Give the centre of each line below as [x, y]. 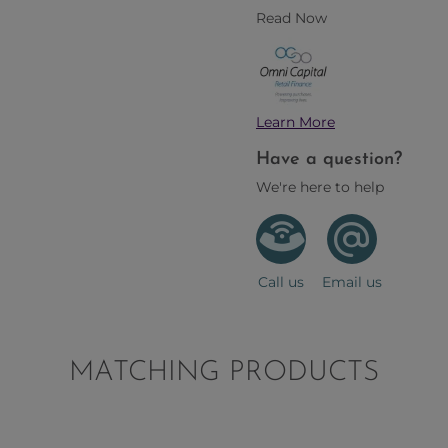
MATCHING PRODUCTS [224, 373]
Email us [352, 282]
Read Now [291, 18]
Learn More [295, 122]
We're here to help [320, 187]
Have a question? [329, 159]
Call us [281, 282]
